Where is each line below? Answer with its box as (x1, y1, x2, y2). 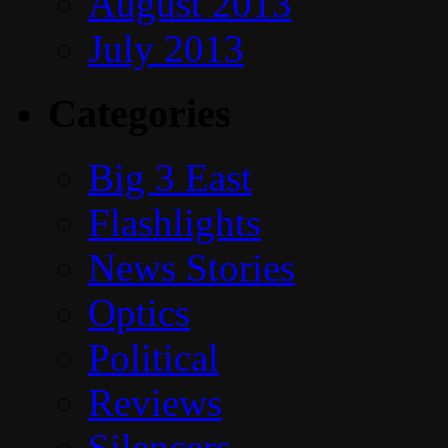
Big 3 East (88, 156, 252, 200)
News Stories (88, 246, 295, 290)
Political (88, 336, 219, 380)
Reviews (88, 381, 222, 425)
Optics (88, 291, 190, 335)
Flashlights (88, 201, 261, 245)
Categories (48, 90, 231, 136)
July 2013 (88, 26, 244, 70)
